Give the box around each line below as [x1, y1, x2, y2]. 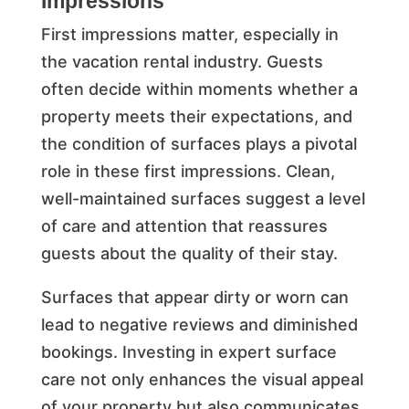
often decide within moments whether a [40, 79, 358, 99]
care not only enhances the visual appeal [40, 369, 363, 389]
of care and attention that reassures [40, 215, 328, 236]
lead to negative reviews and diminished [40, 314, 358, 334]
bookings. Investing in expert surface [40, 341, 337, 362]
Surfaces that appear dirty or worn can [40, 287, 349, 307]
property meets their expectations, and [40, 106, 352, 126]
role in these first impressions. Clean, [40, 161, 335, 181]
